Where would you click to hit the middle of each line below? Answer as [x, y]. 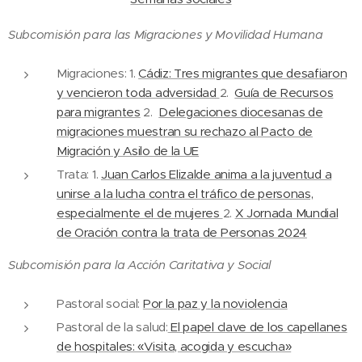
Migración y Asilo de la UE [128, 151]
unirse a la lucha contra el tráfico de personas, [185, 194]
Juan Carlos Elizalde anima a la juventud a [216, 174]
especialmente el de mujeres [140, 213]
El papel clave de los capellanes [257, 327]
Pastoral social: [100, 303]
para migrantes [99, 112]
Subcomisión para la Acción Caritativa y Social [140, 265]
